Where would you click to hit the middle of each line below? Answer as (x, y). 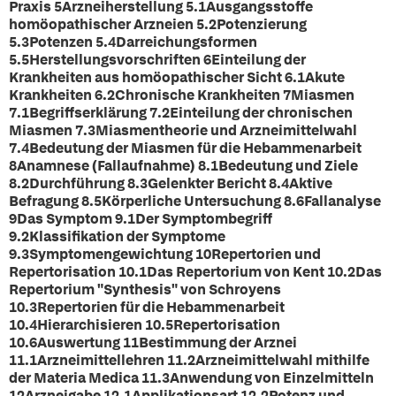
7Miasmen (319, 95)
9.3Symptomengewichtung (102, 254)
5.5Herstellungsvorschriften (106, 60)
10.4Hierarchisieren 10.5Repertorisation (145, 325)
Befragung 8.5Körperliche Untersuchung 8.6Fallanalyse (195, 201)
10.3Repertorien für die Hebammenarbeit (147, 307)
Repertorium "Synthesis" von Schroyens (145, 289)
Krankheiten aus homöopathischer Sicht (145, 77)
